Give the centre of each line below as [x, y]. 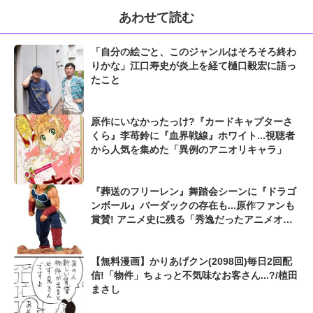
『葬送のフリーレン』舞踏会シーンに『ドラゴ [194, 192]
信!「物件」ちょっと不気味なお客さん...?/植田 [194, 276]
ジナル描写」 [120, 234]
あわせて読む [156, 18]
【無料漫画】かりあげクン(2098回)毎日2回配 [191, 262]
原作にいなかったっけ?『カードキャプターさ [192, 122]
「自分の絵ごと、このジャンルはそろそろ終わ [194, 52]
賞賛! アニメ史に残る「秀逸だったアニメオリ [192, 220]
